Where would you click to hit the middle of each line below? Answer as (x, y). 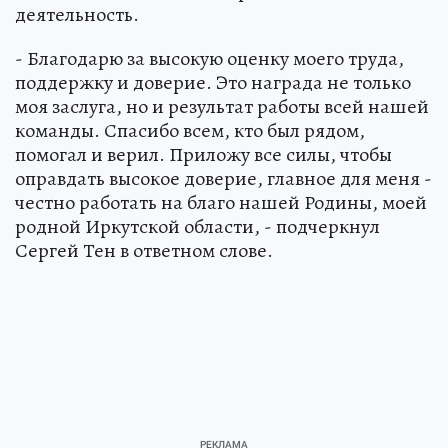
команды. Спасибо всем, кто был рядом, (190, 131)
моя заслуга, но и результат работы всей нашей (222, 107)
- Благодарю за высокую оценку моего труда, (209, 59)
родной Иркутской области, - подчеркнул (197, 227)
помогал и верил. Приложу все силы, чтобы (203, 155)
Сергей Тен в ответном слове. (144, 251)
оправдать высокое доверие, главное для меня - (223, 179)
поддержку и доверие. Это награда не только (213, 83)
